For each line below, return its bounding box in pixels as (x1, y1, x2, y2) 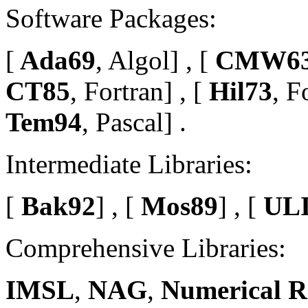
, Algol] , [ (96, 45, 208, 75)
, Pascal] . (82, 107, 186, 137)
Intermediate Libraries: (5, 148, 252, 179)
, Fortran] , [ (70, 76, 202, 106)
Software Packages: (5, 3, 217, 33)
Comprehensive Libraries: (5, 232, 286, 263)
